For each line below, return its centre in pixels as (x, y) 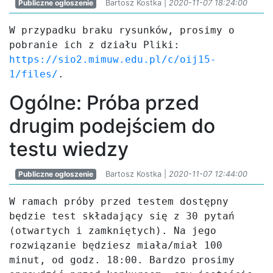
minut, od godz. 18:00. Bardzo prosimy (122, 260)
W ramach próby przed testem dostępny (119, 201)
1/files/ (34, 74)
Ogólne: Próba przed (104, 103)
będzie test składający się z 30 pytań (122, 216)
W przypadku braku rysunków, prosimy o (122, 30)
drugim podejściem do (112, 126)
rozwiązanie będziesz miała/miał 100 (116, 245)
